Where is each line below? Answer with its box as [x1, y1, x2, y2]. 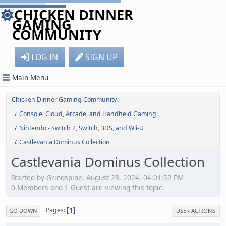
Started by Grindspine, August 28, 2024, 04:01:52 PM [11, 172, 184, 182]
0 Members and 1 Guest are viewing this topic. [11, 182, 164, 192]
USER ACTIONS [176, 206, 215, 214]
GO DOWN [9, 206, 37, 214]
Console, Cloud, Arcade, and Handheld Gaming [19, 109, 156, 118]
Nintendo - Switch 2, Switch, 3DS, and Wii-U [19, 124, 144, 132]
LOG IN [31, 51, 58, 63]
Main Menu [12, 73, 48, 82]
